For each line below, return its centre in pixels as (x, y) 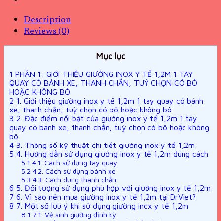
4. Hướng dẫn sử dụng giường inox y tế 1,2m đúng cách (111, 154)
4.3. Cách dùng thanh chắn (73, 180)
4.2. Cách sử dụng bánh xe (73, 171)
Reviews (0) (46, 32)
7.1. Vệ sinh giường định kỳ (73, 215)
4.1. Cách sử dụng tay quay (74, 163)
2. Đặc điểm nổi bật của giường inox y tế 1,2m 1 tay (106, 119)
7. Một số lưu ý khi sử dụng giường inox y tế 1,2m (101, 206)
